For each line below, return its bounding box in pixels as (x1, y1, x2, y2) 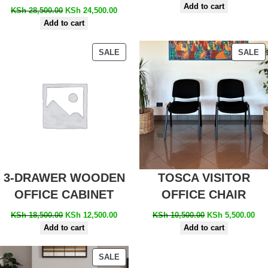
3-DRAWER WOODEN (3, 171, 125, 185)
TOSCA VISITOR (157, 171, 250, 185)
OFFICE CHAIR (162, 188, 246, 202)
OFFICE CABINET (14, 188, 114, 202)
